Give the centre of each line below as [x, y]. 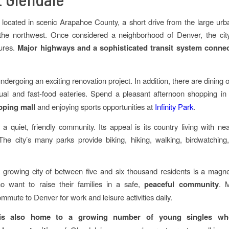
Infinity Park [174, 106]
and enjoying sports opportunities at [95, 106]
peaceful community [181, 184]
